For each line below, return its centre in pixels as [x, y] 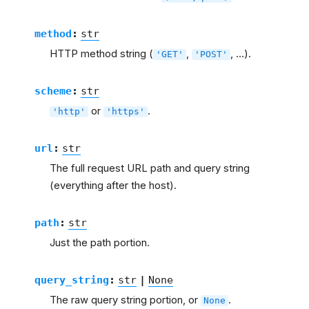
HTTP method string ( [101, 54]
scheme [53, 91]
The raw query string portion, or [125, 300]
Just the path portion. [100, 243]
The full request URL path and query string [150, 169]
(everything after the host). [113, 186]
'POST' [211, 54]
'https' [126, 112]
